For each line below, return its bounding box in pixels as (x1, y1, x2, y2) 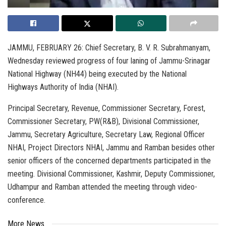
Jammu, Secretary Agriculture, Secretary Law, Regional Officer (8, 130, 205, 140)
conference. (8, 195, 45, 205)
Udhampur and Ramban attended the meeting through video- (8, 182, 197, 192)
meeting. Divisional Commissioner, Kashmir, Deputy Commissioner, (8, 169, 215, 179)
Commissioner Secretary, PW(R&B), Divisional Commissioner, (8, 117, 199, 127)
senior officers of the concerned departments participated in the (8, 156, 211, 166)
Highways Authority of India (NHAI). (8, 82, 119, 92)
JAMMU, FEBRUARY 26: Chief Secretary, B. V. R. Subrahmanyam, (8, 43, 210, 53)
